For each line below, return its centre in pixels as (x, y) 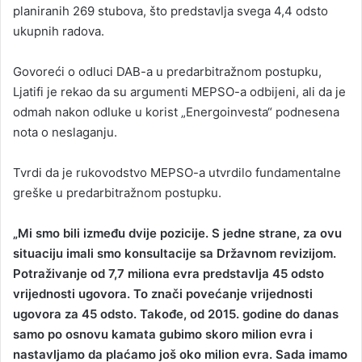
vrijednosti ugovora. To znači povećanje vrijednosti (163, 294)
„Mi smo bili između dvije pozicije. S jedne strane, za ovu (177, 234)
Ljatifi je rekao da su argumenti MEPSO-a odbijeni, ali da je (179, 92)
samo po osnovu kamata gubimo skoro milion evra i (163, 335)
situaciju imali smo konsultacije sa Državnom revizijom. (175, 254)
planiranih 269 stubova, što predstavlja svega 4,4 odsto (170, 11)
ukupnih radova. (59, 32)
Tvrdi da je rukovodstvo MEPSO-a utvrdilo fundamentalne (177, 173)
